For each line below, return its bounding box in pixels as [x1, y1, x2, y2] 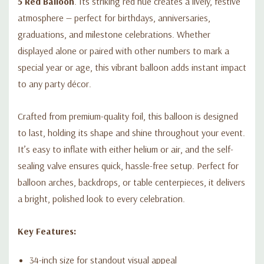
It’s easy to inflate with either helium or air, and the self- [18, 143, 233, 155]
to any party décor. [18, 77, 91, 90]
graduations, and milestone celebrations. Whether [18, 28, 210, 40]
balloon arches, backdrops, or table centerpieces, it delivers [18, 176, 245, 188]
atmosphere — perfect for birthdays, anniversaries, [18, 11, 210, 24]
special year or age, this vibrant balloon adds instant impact [18, 61, 246, 73]
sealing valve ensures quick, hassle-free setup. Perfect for [18, 159, 239, 171]
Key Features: [18, 225, 76, 237]
